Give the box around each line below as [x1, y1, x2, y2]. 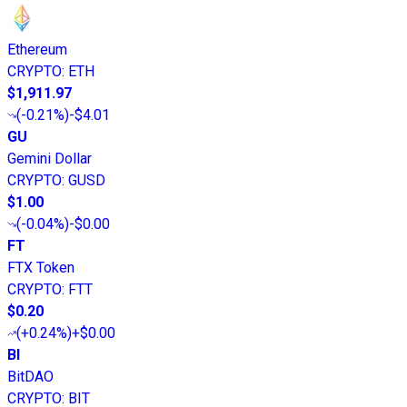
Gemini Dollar [7, 150, 92, 168]
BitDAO [7, 368, 54, 386]
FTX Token [7, 259, 74, 277]
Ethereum [7, 41, 67, 59]
